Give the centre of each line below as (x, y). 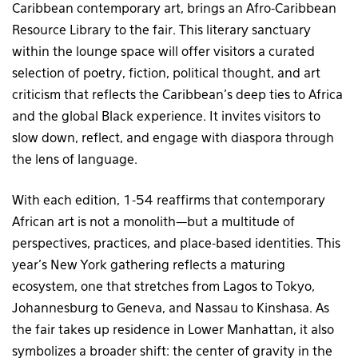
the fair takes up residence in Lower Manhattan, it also (173, 330)
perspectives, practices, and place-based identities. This (176, 244)
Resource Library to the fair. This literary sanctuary (161, 31)
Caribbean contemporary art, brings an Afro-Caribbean (174, 9)
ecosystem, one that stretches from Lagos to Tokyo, (163, 287)
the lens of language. (75, 160)
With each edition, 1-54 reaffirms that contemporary (169, 201)
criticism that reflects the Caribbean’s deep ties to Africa (177, 95)
